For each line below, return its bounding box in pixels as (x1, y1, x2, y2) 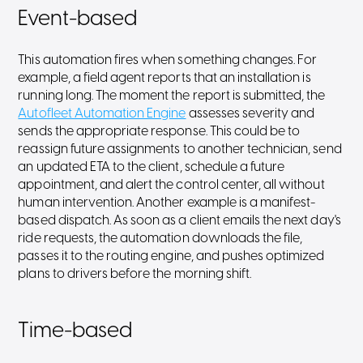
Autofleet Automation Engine (18, 107, 186, 121)
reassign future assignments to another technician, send (18, 143, 342, 156)
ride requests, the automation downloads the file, (18, 232, 303, 246)
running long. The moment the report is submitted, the (18, 89, 326, 103)
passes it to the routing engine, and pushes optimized (18, 250, 325, 263)
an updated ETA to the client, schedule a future (18, 160, 285, 174)
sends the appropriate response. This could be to (18, 125, 301, 139)
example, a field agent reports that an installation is (18, 71, 311, 85)
